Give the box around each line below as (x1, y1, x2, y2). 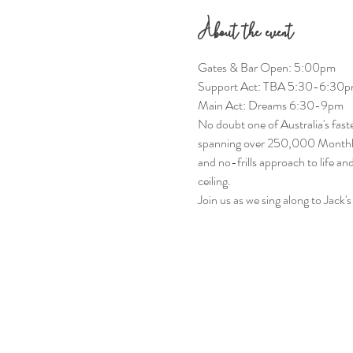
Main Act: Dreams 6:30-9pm (197, 96, 344, 114)
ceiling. (197, 172, 231, 190)
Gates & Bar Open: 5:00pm (197, 58, 336, 76)
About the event (197, 13, 293, 49)
